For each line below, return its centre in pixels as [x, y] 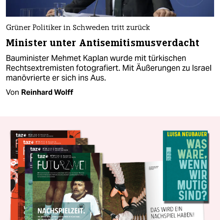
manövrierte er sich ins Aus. [56, 78]
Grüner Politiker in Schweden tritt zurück [78, 28]
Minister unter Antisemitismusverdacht [103, 43]
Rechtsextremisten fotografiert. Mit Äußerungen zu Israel [109, 68]
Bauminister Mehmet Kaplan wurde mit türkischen [96, 58]
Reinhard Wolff [47, 92]
